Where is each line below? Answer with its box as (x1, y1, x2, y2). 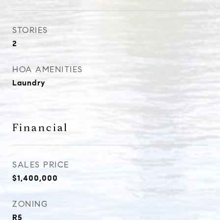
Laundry (12, 78, 45, 87)
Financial (12, 121, 68, 134)
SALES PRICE (12, 160, 69, 170)
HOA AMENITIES (12, 64, 83, 75)
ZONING (12, 199, 48, 209)
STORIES (12, 25, 48, 35)
